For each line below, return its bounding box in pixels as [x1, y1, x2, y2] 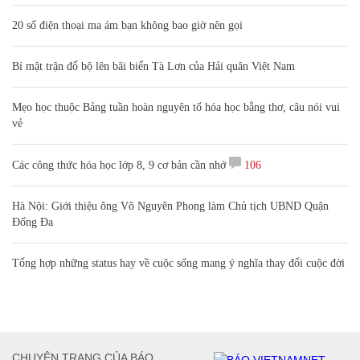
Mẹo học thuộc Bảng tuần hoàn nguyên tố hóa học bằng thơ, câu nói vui [12, 100, 340, 113]
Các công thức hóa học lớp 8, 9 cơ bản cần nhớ [12, 158, 226, 171]
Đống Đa [12, 215, 53, 228]
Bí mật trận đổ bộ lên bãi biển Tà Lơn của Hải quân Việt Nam [12, 59, 295, 72]
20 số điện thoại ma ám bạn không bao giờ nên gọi [12, 18, 243, 31]
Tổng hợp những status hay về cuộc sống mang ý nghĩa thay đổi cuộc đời [12, 256, 345, 269]
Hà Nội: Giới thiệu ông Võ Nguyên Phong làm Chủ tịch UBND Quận [12, 199, 329, 212]
